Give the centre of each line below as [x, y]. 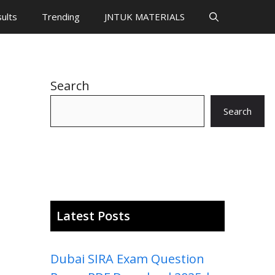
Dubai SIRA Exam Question [127, 259]
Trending [61, 17]
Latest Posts [93, 216]
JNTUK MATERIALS [145, 17]
